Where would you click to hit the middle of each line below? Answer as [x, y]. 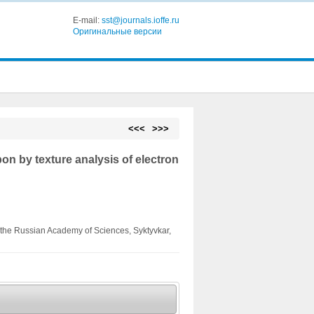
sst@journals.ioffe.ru [140, 20]
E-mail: [87, 20]
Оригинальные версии [117, 32]
